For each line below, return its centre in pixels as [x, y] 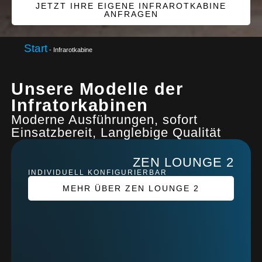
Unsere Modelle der [97, 89]
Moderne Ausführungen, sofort [105, 120]
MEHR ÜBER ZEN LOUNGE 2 [131, 188]
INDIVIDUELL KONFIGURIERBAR [97, 172]
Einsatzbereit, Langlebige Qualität [116, 133]
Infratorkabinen [80, 106]
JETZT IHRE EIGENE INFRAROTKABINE [131, 6]
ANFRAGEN [131, 14]
